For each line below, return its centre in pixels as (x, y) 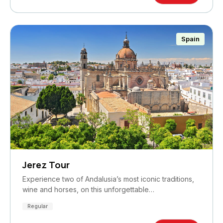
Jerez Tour (46, 165)
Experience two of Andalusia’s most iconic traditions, (108, 179)
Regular (38, 206)
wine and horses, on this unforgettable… (88, 190)
